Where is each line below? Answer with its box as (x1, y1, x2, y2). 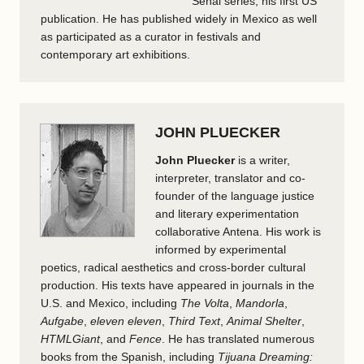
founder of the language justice (155, 188, 314, 202)
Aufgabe (41, 314, 84, 327)
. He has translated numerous (162, 331, 314, 345)
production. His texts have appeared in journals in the (41, 278, 314, 292)
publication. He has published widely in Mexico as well (41, 11, 317, 25)
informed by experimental (155, 242, 286, 256)
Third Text (168, 314, 220, 327)
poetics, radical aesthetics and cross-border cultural (41, 260, 305, 274)
